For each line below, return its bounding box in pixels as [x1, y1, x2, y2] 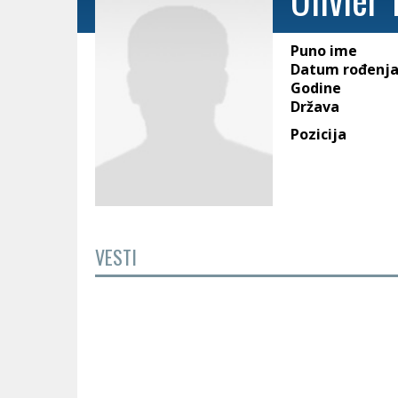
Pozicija [291, 124, 346, 144]
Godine [291, 78, 341, 98]
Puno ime [291, 41, 357, 60]
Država [291, 97, 339, 116]
